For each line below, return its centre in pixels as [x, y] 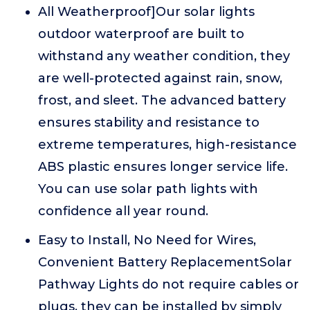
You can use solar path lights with [148, 189]
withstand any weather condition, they [164, 56]
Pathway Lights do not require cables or [168, 284]
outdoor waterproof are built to [141, 34]
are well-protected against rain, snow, [160, 78]
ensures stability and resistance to [149, 122]
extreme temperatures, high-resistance [167, 145]
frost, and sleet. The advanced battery [162, 100]
